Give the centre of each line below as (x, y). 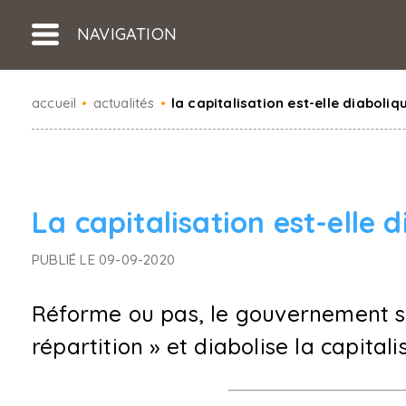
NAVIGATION (127, 34)
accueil (54, 103)
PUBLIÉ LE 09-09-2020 (103, 260)
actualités (124, 103)
